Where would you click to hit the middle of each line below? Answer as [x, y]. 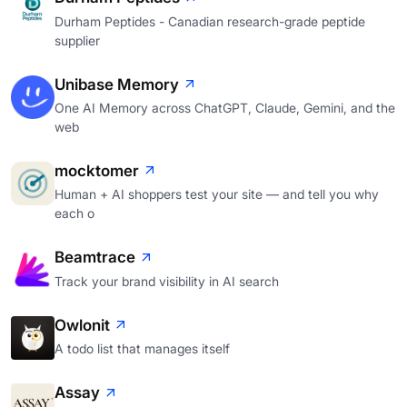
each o [74, 213]
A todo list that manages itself [142, 349]
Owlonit [82, 325]
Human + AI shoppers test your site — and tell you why [217, 194]
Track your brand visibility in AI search [167, 281]
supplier [77, 40]
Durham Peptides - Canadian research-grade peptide [210, 21]
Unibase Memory [117, 84]
